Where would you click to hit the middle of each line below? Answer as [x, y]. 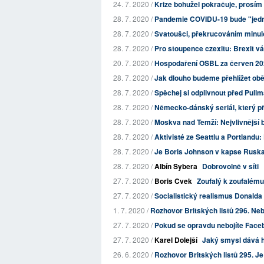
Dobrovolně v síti [230, 166]
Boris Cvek [173, 181]
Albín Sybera [176, 166]
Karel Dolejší [176, 240]
